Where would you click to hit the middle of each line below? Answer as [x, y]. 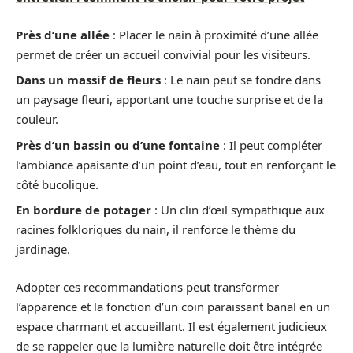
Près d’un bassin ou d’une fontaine [118, 145]
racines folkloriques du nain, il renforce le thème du [156, 229]
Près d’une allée [63, 34]
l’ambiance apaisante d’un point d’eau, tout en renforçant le [176, 164]
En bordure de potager [84, 210]
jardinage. [43, 249]
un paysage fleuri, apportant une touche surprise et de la [169, 99]
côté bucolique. [57, 184]
